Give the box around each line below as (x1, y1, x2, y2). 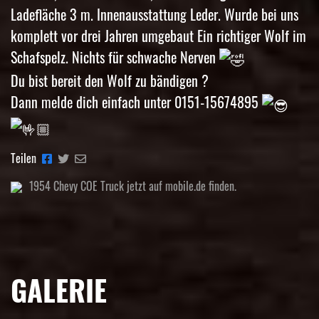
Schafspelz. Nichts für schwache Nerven (11, 46, 219, 68)
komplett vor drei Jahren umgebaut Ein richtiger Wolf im (11, 25, 306, 47)
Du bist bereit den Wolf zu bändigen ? (11, 70, 209, 92)
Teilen (11, 149, 39, 167)
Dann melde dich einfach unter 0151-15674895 (11, 91, 262, 113)
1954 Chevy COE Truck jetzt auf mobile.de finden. (29, 177, 236, 194)
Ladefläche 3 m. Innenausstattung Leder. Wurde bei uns (11, 4, 298, 26)
